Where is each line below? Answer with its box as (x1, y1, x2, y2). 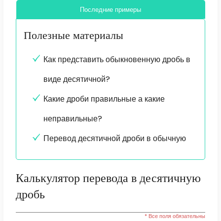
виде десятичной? (43, 74, 110, 85)
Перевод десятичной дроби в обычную (43, 133, 186, 145)
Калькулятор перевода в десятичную (15, 170, 201, 186)
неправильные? (43, 113, 102, 125)
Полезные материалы (23, 28, 123, 42)
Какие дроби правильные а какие (43, 93, 165, 105)
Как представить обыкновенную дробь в (43, 54, 190, 66)
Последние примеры (80, 6, 142, 14)
